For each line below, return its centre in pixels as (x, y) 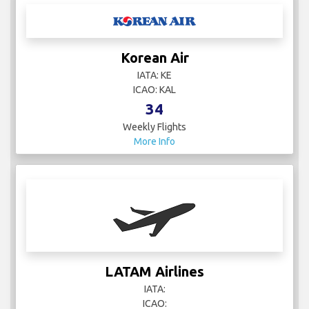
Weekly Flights (154, 127)
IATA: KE (154, 76)
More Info (154, 142)
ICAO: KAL (154, 90)
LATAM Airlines (154, 272)
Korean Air (154, 58)
